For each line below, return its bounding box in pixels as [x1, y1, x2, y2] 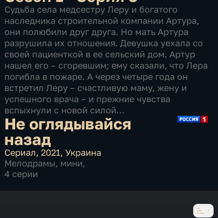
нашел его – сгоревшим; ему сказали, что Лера [4, 59, 208, 71]
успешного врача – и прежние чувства [4, 93, 171, 104]
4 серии [4, 168, 38, 179]
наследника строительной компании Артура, [4, 15, 200, 26]
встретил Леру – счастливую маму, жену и [4, 82, 187, 93]
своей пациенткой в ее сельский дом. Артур [4, 48, 196, 59]
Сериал [4, 146, 36, 158]
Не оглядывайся [4, 113, 132, 133]
